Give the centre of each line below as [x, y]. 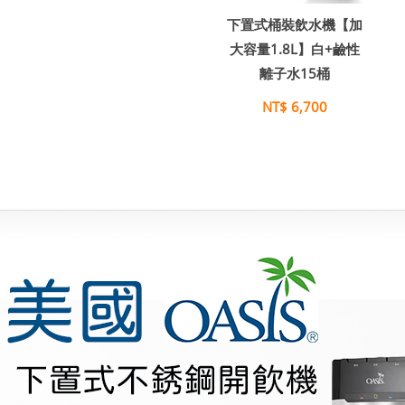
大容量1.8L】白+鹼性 [295, 49]
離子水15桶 [295, 73]
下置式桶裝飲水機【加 [295, 24]
